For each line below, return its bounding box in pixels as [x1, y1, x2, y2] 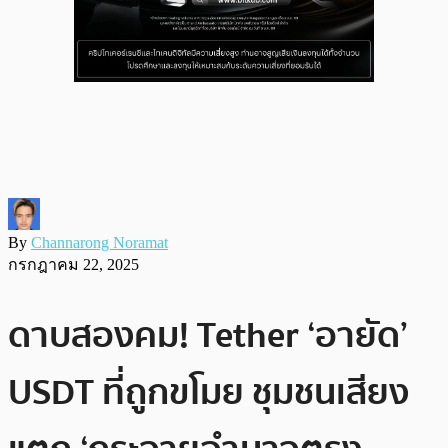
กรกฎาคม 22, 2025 [8, 255, 139, 273]
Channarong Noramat [31, 233, 168, 251]
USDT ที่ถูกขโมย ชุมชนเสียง [8, 363, 409, 421]
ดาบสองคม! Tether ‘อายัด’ [8, 306, 408, 364]
